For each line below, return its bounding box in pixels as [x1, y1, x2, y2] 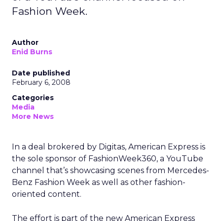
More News [12, 112, 54, 121]
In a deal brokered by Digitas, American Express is [12, 142, 205, 151]
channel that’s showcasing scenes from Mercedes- [12, 166, 209, 175]
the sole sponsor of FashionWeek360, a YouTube [12, 154, 203, 163]
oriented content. [12, 189, 81, 199]
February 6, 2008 [12, 78, 71, 87]
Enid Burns [12, 47, 52, 56]
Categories [12, 93, 54, 102]
